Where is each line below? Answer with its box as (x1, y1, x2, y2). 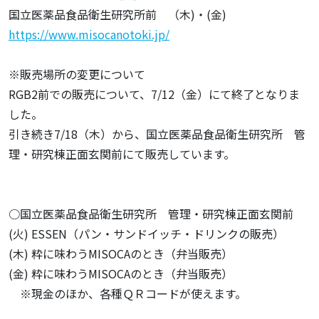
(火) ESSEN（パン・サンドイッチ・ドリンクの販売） (9, 225, 284, 242)
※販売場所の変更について (9, 66, 145, 83)
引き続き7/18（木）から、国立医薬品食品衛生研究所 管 (9, 125, 305, 142)
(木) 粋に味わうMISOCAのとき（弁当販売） (9, 245, 233, 262)
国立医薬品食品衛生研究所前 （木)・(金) (9, 6, 226, 23)
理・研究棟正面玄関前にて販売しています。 (9, 145, 235, 162)
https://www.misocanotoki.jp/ (9, 26, 169, 43)
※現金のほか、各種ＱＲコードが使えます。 (9, 285, 246, 302)
